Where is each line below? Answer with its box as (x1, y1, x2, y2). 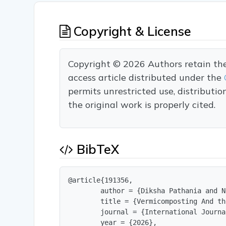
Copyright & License (70, 23, 192, 39)
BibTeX (73, 141, 120, 157)
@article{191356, (68, 176, 133, 185)
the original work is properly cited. (68, 99, 216, 111)
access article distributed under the (68, 72, 224, 84)
